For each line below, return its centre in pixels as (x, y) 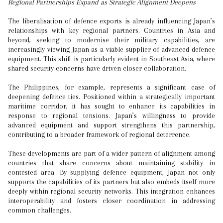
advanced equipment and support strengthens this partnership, (111, 125)
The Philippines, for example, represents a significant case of (111, 87)
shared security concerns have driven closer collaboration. (97, 68)
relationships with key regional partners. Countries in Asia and (111, 30)
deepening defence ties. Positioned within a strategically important (111, 97)
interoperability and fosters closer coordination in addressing (111, 201)
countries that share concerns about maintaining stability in (111, 163)
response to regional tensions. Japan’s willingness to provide (111, 115)
